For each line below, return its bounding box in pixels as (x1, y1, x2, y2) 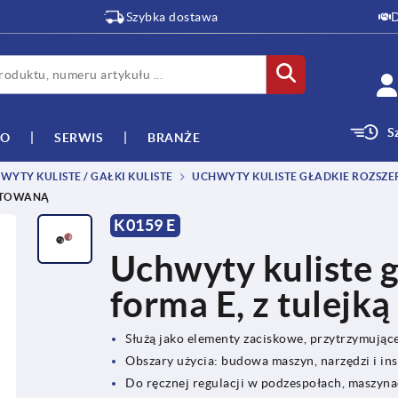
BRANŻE (147, 130, 200, 145)
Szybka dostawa (125, 10, 219, 24)
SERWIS (54, 130, 103, 145)
